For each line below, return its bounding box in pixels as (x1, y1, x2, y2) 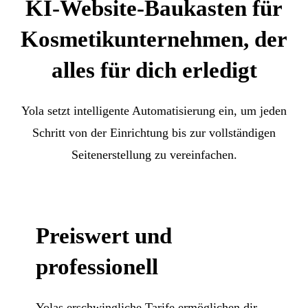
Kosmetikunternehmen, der (21, 26, 287, 52)
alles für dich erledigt (51, 57, 257, 82)
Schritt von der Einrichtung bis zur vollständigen (32, 125, 276, 140)
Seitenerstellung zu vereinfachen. (71, 147, 237, 162)
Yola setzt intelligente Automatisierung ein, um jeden (21, 103, 287, 118)
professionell (36, 254, 159, 279)
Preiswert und (36, 223, 173, 248)
